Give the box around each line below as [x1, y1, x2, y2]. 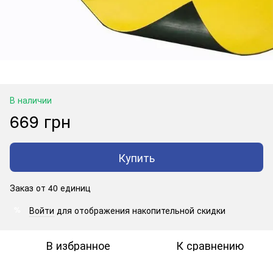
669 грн [10, 108, 71, 133]
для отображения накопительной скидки [54, 204, 225, 216]
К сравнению [175, 236, 244, 253]
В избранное [46, 236, 110, 253]
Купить [118, 149, 155, 165]
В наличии [10, 93, 52, 106]
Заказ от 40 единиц [10, 181, 91, 194]
